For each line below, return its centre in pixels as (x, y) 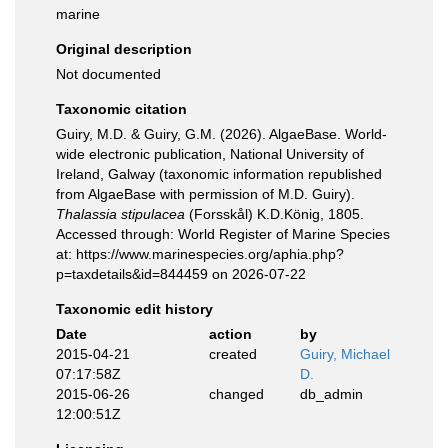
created (232, 354)
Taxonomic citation (121, 109)
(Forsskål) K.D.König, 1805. (274, 214)
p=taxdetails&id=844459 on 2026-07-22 (181, 274)
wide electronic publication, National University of (210, 154)
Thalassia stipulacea (120, 214)
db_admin (331, 394)
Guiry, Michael (345, 354)
